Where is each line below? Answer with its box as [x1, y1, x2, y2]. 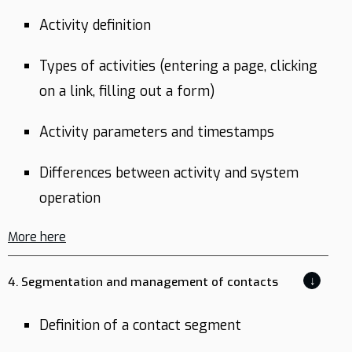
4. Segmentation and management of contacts [8, 274, 278, 290]
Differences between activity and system [39, 163, 299, 182]
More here [8, 229, 66, 245]
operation [39, 189, 101, 207]
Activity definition [39, 16, 151, 35]
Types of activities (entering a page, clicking [39, 57, 317, 75]
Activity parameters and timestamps [39, 123, 274, 141]
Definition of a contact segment [39, 316, 241, 335]
